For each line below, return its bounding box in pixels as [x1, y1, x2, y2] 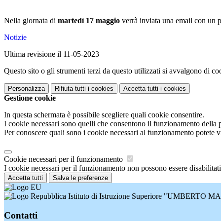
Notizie [4, 33, 27, 42]
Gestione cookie [4, 94, 56, 103]
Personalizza [8, 85, 45, 93]
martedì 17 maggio [58, 16, 120, 25]
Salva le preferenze [53, 174, 108, 182]
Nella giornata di [4, 16, 58, 25]
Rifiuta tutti [55, 85, 86, 93]
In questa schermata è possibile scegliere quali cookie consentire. [4, 110, 204, 119]
